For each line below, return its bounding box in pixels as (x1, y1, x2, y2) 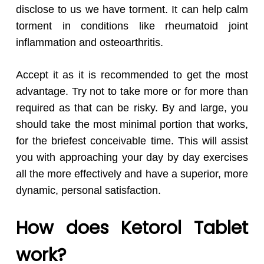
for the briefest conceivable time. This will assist (15, 135, 249, 147)
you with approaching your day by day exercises (15, 151, 249, 164)
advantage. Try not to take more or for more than (15, 85, 249, 98)
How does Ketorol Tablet (15, 216, 249, 241)
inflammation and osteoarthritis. (15, 37, 163, 49)
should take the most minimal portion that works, (15, 118, 249, 131)
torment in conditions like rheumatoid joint (15, 20, 249, 32)
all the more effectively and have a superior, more (15, 168, 249, 180)
